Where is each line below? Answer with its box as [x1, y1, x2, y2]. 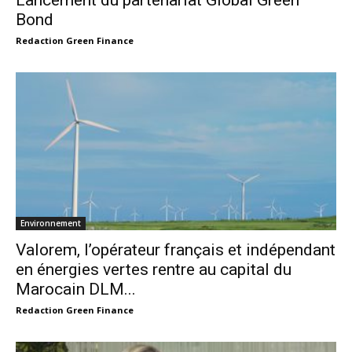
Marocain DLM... [16, 280, 136, 299]
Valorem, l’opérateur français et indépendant [16, 240, 335, 260]
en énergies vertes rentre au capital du [16, 260, 291, 280]
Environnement [20, 218, 81, 229]
